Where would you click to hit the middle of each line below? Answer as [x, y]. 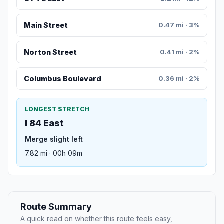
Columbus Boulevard [62, 79]
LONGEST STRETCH [57, 109]
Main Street [46, 25]
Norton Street [50, 52]
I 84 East [44, 123]
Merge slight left [54, 139]
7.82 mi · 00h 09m [54, 153]
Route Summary [56, 207]
